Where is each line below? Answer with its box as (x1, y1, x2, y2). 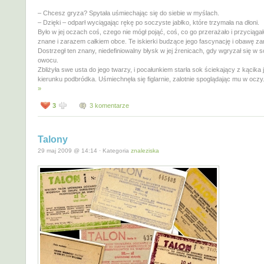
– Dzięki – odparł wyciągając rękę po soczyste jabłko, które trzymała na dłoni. (38, 18, 259, 26)
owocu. (38, 56, 58, 64)
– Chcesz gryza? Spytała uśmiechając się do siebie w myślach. (38, 9, 219, 16)
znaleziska (131, 147, 159, 154)
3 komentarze (90, 101, 129, 109)
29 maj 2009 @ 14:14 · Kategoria (38, 147, 131, 154)
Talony (38, 134, 68, 144)
